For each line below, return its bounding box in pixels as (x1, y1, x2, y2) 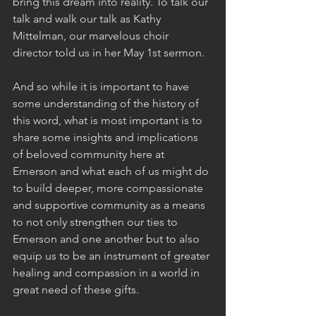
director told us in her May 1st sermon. (13, 45, 205, 59)
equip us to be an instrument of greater (13, 248, 212, 262)
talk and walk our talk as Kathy (13, 11, 164, 25)
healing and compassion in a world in (13, 265, 202, 279)
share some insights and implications (13, 130, 201, 144)
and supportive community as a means (13, 197, 208, 212)
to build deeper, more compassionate (13, 181, 206, 195)
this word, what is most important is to (13, 113, 205, 127)
